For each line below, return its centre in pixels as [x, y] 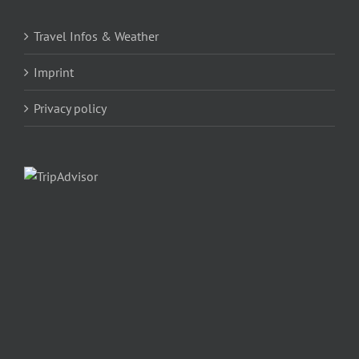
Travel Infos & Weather [96, 36]
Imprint [54, 72]
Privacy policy [70, 108]
